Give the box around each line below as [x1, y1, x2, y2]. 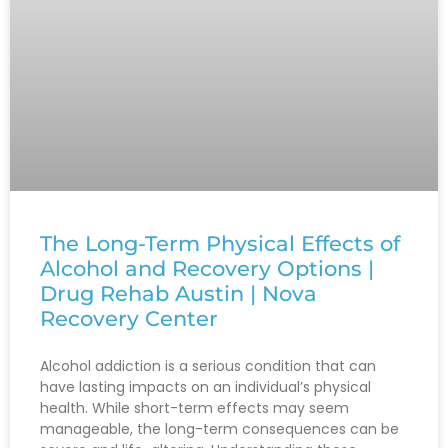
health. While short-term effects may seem [40, 398, 349, 419]
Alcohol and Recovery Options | [40, 256, 374, 282]
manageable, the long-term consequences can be [40, 419, 399, 440]
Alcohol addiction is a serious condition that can [40, 356, 376, 377]
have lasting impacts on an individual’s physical [40, 377, 371, 398]
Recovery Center [40, 306, 218, 332]
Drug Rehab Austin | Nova [40, 281, 317, 307]
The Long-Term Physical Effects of [40, 231, 400, 257]
